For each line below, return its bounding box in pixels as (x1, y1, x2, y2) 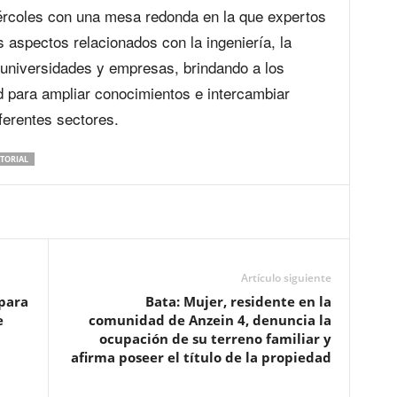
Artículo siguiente (240, 270, 331, 285)
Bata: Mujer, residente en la (144, 292, 331, 310)
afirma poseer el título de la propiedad (70, 348, 331, 366)
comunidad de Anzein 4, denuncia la (88, 311, 331, 329)
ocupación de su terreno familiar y (98, 330, 331, 347)
